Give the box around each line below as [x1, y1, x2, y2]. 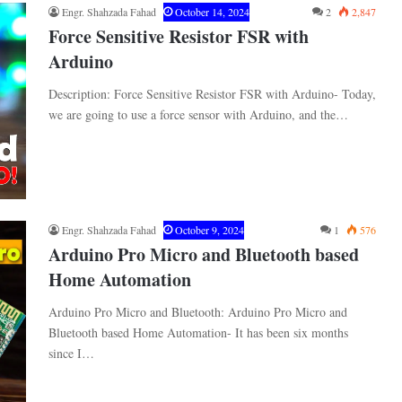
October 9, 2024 [175, 223, 244, 238]
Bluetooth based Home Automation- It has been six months [48, 324, 348, 342]
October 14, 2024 [175, 4, 249, 19]
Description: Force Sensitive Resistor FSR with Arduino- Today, [48, 84, 376, 102]
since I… [48, 345, 94, 363]
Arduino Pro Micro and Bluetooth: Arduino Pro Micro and [48, 303, 347, 321]
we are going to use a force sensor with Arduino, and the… [48, 105, 348, 123]
